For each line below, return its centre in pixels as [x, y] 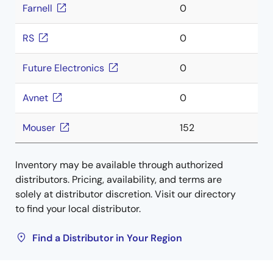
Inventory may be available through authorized [119, 165]
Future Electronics [63, 68]
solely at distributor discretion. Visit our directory [126, 194]
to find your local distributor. [78, 209]
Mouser [39, 128]
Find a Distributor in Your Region [107, 238]
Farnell [37, 8]
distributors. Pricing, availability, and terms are [119, 179]
